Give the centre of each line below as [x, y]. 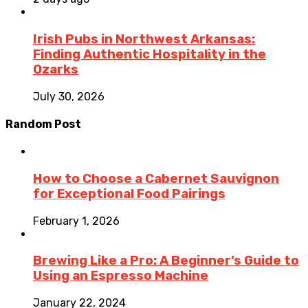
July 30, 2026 [69, 96]
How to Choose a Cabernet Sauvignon [156, 179]
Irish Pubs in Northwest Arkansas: [144, 40]
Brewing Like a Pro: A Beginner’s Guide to [166, 261]
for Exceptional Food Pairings [129, 194]
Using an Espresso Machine [121, 276]
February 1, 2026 [76, 221]
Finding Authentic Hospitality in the [150, 55]
